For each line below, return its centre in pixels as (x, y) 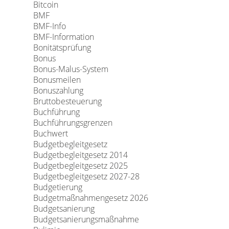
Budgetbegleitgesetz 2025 (80, 166)
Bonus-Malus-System (71, 69)
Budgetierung (58, 187)
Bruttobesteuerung (67, 101)
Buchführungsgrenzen (73, 123)
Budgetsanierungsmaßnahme (86, 219)
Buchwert (50, 133)
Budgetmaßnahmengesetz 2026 (90, 198)
